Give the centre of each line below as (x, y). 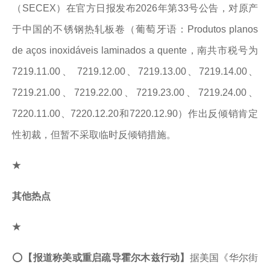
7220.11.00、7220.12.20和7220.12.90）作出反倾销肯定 (135, 114)
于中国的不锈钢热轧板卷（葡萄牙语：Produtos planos (135, 29)
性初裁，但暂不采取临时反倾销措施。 (94, 135)
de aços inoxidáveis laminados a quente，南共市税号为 (135, 50)
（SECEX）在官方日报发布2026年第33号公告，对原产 (135, 8)
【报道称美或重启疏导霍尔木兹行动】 (106, 258)
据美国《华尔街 (224, 258)
